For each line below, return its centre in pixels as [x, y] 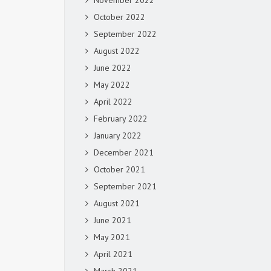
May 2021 [112, 237]
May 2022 [112, 85]
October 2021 [119, 169]
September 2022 [125, 34]
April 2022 [113, 102]
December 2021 [124, 152]
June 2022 [113, 68]
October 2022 [119, 17]
